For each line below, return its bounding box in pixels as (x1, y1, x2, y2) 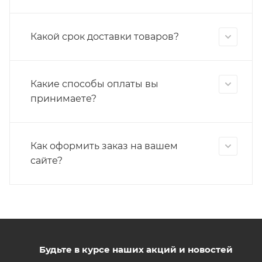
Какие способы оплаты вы (30, 78, 158, 89)
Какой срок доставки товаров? (30, 31, 179, 42)
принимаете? (30, 93, 96, 104)
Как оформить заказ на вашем (30, 140, 178, 151)
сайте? (30, 155, 63, 166)
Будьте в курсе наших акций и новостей (39, 244, 233, 256)
